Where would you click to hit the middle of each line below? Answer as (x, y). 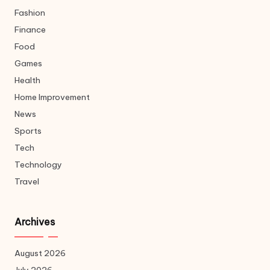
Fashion (30, 13)
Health (27, 80)
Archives (35, 222)
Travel (27, 182)
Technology (38, 165)
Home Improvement (52, 97)
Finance (30, 30)
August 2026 (40, 253)
